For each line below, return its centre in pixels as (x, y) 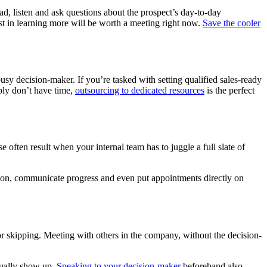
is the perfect (229, 91)
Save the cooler (232, 23)
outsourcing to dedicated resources (140, 91)
